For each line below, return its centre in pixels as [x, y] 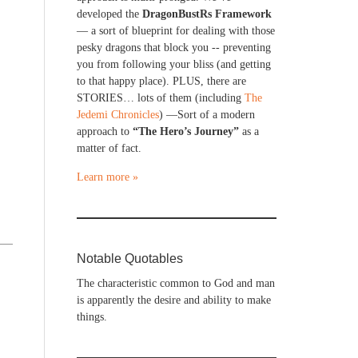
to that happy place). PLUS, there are [161, 81]
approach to [105, 131]
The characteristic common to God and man [176, 283]
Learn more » [107, 177]
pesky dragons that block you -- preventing [174, 48]
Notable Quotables [130, 259]
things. [92, 317]
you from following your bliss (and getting [174, 64]
